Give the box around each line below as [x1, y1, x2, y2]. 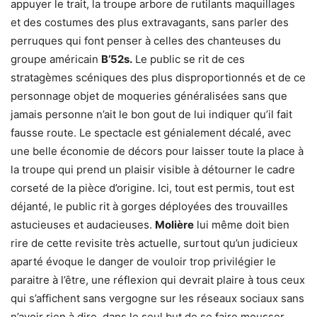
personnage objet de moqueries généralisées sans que [11, 89, 287, 103]
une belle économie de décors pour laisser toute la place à [11, 144, 304, 158]
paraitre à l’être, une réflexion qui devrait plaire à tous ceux [11, 273, 305, 287]
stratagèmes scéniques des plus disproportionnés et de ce [11, 71, 306, 84]
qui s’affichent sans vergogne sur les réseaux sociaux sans [11, 292, 304, 305]
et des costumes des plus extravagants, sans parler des [11, 16, 289, 29]
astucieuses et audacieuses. [11, 218, 155, 231]
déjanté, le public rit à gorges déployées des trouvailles [11, 200, 288, 213]
